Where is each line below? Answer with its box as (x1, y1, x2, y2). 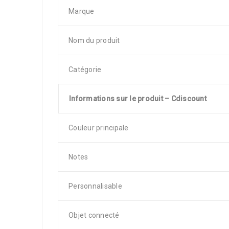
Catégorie (68, 65, 102, 74)
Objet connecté (68, 211, 120, 219)
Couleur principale (68, 124, 129, 132)
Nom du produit (68, 36, 120, 44)
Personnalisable (68, 182, 122, 190)
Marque (68, 7, 95, 15)
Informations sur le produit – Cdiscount (69, 95, 207, 103)
